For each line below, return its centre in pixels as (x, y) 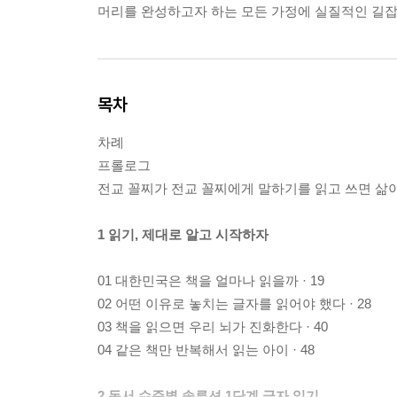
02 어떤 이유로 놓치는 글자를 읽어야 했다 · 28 (234, 303)
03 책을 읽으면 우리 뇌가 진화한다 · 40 (213, 326)
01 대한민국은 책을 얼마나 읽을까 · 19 (211, 280)
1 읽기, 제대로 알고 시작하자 (183, 234)
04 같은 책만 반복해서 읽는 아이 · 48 (206, 349)
